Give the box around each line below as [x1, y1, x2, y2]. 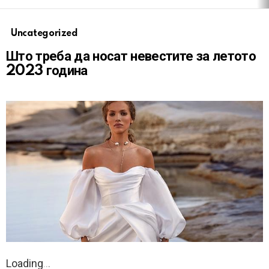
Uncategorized [11, 28, 78, 38]
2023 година [6, 63, 88, 79]
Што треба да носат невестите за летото [6, 49, 256, 64]
